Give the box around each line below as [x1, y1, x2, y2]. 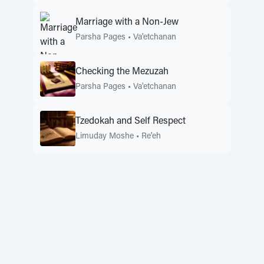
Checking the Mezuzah [75, 67, 169, 77]
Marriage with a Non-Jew [75, 17, 179, 27]
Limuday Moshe [75, 132, 134, 141]
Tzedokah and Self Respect [75, 116, 186, 126]
